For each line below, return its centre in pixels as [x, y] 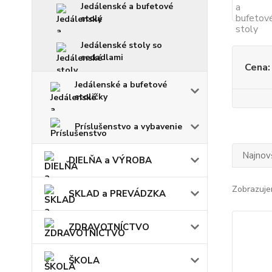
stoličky [91, 97]
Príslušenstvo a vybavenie [128, 127]
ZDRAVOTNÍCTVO [109, 227]
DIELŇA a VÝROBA [110, 160]
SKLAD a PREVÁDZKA [117, 194]
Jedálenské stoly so [121, 45]
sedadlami [102, 57]
